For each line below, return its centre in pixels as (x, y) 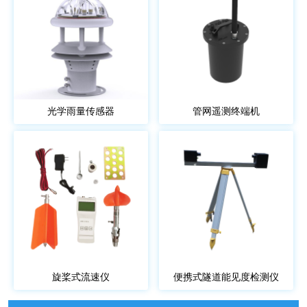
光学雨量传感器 (81, 112)
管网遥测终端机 (226, 112)
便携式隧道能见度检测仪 (226, 278)
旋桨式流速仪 (81, 278)
